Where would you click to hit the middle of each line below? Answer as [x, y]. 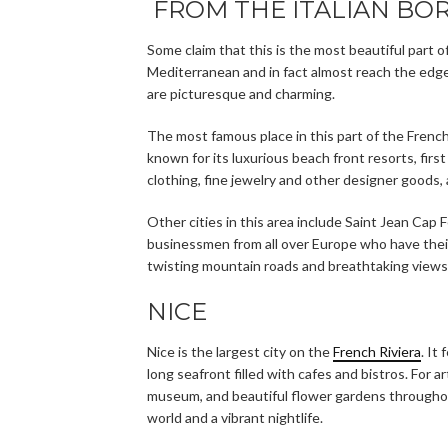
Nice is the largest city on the [240, 351]
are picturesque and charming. [241, 93]
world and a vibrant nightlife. [235, 417]
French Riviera [377, 351]
